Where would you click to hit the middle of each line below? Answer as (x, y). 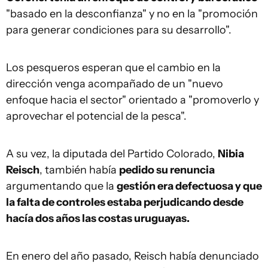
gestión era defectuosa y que (189, 186)
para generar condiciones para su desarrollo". (119, 30)
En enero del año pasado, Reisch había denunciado (133, 256)
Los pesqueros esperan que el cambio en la (113, 68)
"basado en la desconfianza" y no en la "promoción (132, 14)
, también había (79, 170)
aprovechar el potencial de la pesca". (96, 116)
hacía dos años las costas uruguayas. (98, 218)
